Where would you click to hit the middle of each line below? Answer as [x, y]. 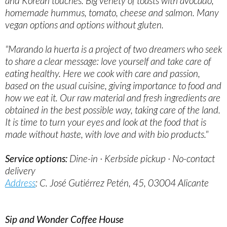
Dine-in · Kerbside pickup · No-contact [141, 159]
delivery [20, 171]
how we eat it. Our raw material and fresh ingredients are [113, 98]
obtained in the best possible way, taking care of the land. [113, 110]
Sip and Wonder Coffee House [64, 219]
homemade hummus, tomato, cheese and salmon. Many [112, 13]
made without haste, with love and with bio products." [107, 134]
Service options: [36, 159]
